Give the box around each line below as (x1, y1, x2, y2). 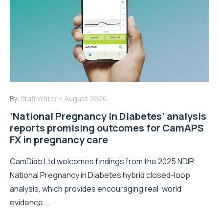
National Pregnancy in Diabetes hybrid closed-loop (10, 169, 190, 180)
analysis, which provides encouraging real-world (10, 183, 181, 194)
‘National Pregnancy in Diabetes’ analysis (10, 109, 206, 123)
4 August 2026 (59, 93, 107, 103)
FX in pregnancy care (10, 132, 108, 146)
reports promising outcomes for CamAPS (10, 121, 204, 134)
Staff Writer (21, 93, 57, 103)
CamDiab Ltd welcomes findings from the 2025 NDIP (10, 155, 194, 167)
